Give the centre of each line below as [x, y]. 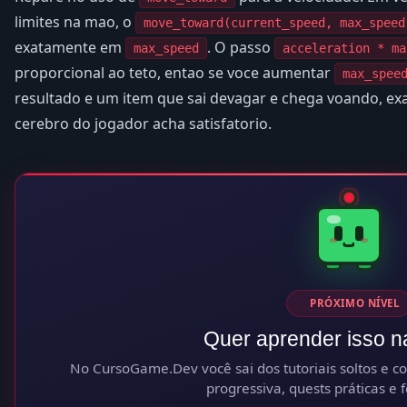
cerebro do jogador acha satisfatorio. [143, 123]
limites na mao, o [75, 21]
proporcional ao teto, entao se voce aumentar [174, 72]
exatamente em [70, 47]
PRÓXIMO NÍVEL [355, 303]
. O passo [241, 47]
